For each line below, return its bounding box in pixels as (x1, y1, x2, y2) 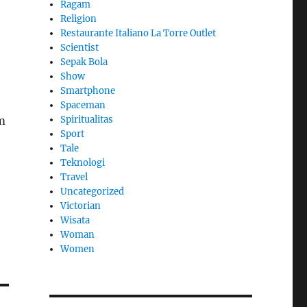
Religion (60, 12, 97, 25)
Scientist (60, 41, 99, 53)
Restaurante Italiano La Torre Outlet (60, 27, 217, 39)
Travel (60, 171, 88, 183)
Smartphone (60, 84, 116, 97)
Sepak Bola (60, 56, 108, 68)
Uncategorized (60, 185, 125, 197)
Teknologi (60, 156, 106, 169)
